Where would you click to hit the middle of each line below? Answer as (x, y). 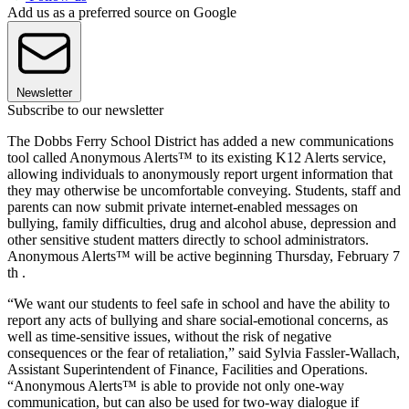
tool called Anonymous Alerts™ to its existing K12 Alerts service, (197, 157)
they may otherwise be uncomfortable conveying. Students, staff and (204, 190)
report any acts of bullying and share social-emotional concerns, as (198, 320)
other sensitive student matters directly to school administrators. (188, 239)
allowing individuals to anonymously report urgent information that (200, 173)
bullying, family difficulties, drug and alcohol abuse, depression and (202, 223)
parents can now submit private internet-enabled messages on (183, 206)
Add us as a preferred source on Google (122, 12)
